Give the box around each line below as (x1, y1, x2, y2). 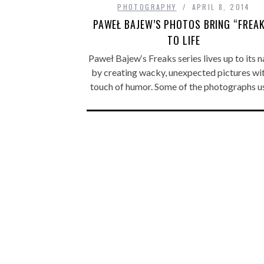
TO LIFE (167, 32, 200, 48)
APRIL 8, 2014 (192, 2, 250, 12)
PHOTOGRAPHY (117, 2, 177, 12)
